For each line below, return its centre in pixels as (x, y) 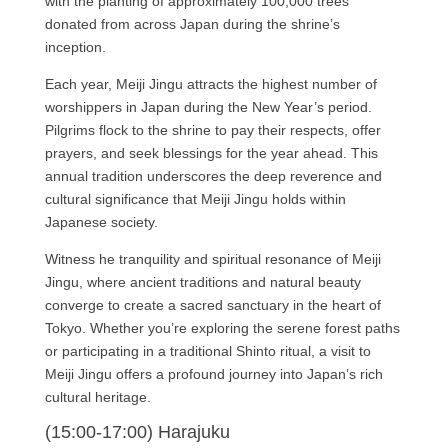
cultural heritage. (97, 396)
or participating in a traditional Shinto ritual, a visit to (207, 350)
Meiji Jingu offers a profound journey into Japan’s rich (213, 373)
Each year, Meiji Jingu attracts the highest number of (210, 83)
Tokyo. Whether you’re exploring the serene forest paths (222, 327)
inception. (75, 46)
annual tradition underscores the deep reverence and (213, 175)
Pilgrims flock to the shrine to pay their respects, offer (212, 129)
